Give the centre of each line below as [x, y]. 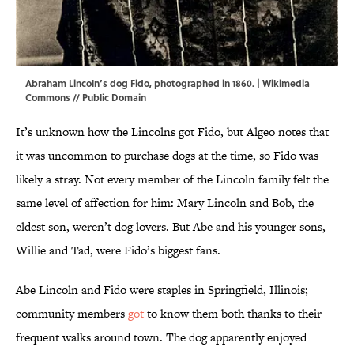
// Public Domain [108, 98]
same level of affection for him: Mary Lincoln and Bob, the [165, 203]
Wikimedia [286, 83]
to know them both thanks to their [233, 314]
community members [72, 314]
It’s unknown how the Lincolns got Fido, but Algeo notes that [172, 132]
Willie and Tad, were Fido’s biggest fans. [120, 250]
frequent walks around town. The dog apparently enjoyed [161, 337]
